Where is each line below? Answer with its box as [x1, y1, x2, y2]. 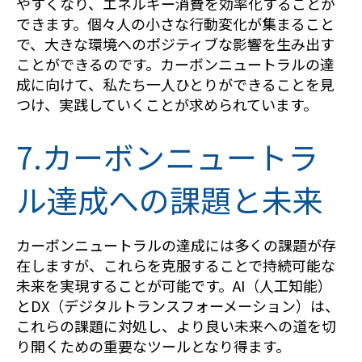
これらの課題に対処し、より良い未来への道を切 [16, 314, 336, 336]
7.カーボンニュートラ [16, 133, 318, 179]
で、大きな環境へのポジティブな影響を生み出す [16, 32, 335, 54]
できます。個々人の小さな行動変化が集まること [16, 12, 335, 34]
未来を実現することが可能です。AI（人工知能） [16, 274, 332, 296]
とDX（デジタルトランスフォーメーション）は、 [16, 294, 339, 316]
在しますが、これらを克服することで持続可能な [16, 254, 335, 276]
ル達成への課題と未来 [16, 176, 323, 221]
